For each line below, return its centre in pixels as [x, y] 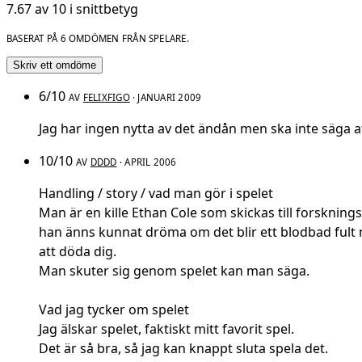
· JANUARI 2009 [166, 98]
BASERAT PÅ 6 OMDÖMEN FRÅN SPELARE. [98, 38]
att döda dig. [78, 252]
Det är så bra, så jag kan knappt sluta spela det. [183, 349]
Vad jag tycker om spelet [114, 310]
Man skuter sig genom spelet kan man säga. [174, 271]
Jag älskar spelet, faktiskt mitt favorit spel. [166, 329]
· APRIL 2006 [147, 162]
